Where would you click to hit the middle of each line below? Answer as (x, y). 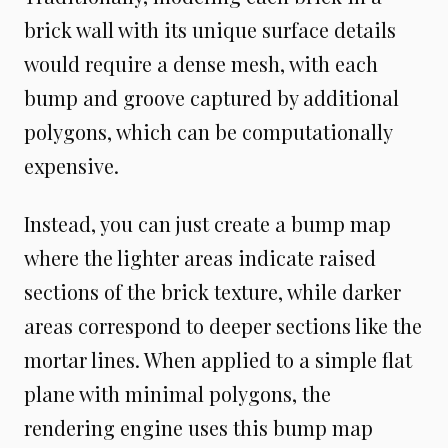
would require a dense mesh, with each (201, 63)
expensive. (71, 165)
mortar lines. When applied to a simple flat (218, 359)
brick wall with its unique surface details (210, 29)
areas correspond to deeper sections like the (223, 325)
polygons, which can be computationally (208, 131)
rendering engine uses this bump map (198, 427)
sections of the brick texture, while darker (212, 291)
